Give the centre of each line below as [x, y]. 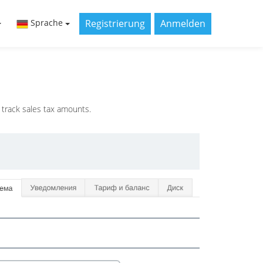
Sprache [47, 23]
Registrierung [115, 23]
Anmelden [183, 23]
